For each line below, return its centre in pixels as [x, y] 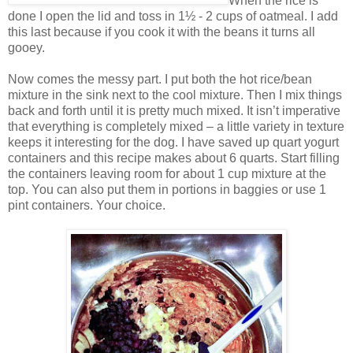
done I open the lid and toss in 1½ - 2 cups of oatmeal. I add [173, 16]
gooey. [26, 47]
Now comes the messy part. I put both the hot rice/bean [160, 79]
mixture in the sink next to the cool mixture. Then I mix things [175, 95]
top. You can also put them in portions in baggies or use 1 [167, 189]
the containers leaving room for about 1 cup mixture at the [167, 173]
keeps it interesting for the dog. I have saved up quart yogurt [173, 142]
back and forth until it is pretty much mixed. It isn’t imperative [174, 110]
